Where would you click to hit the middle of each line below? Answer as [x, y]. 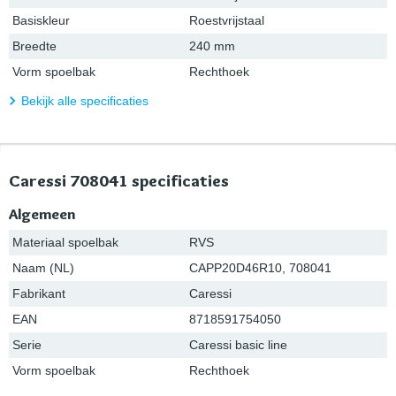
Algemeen [42, 214]
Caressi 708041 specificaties [119, 181]
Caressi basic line [238, 345]
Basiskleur [41, 20]
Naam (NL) [43, 268]
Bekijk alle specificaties [85, 100]
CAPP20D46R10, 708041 [260, 268]
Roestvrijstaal [227, 20]
